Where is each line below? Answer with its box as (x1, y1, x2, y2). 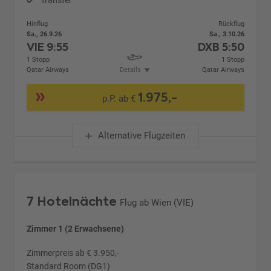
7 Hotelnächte (27, 192, 117, 210)
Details (119, 65, 141, 74)
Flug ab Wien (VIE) (120, 197, 194, 208)
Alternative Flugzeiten (97, 129, 185, 141)
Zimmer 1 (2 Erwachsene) (27, 223, 125, 233)
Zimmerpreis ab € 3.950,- (27, 247, 120, 258)
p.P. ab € (102, 93, 139, 104)
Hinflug (27, 19, 48, 28)
